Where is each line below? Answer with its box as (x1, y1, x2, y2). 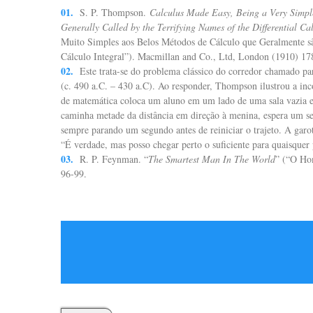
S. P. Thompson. (80, 6, 150, 19)
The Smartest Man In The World (148, 152, 275, 166)
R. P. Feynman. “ (80, 152, 148, 166)
